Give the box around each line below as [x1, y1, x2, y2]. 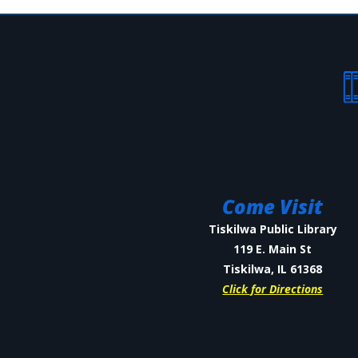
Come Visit [222, 193, 324, 221]
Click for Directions [222, 281, 324, 297]
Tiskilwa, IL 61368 [223, 261, 323, 277]
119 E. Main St [233, 241, 312, 257]
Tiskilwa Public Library [208, 221, 337, 237]
